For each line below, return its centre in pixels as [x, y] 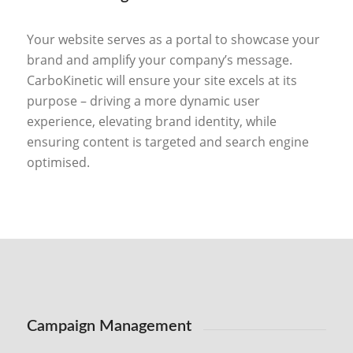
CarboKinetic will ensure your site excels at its [162, 81]
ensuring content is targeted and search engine [167, 142]
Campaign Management [109, 326]
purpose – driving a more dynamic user [143, 101]
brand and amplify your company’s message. [159, 60]
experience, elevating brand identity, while [151, 122]
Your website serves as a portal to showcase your [173, 40]
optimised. [58, 163]
